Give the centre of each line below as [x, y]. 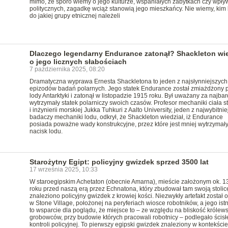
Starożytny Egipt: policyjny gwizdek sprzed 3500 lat [119, 162]
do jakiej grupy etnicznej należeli [75, 16]
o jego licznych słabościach [78, 62]
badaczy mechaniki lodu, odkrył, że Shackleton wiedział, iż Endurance [126, 117]
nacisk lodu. [46, 131]
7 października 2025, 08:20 [67, 69]
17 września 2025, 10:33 [63, 169]
